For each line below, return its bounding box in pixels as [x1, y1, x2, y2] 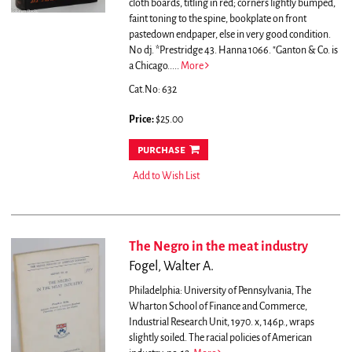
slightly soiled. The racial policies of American [128, 332, 312, 344]
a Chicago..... [128, 60, 181, 72]
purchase [137, 144, 185, 156]
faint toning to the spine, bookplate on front [128, 13, 306, 25]
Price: [128, 114, 156, 126]
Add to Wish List [132, 170, 200, 182]
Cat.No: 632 [128, 84, 177, 96]
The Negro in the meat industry [128, 240, 308, 255]
